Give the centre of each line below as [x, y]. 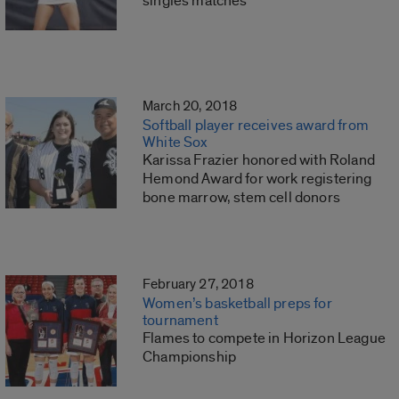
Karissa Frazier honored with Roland [259, 160]
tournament [180, 321]
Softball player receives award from [256, 126]
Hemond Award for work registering [257, 179]
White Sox [175, 142]
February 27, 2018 [198, 285]
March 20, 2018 [190, 106]
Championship [190, 357]
